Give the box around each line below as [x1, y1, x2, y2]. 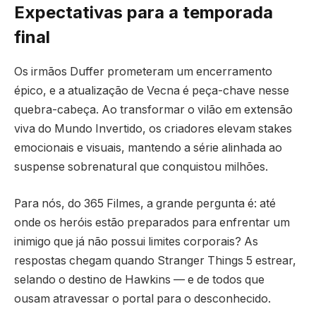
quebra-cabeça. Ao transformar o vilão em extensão [14, 103, 293, 117]
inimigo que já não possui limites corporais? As [14, 234, 258, 248]
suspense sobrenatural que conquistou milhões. [14, 160, 268, 174]
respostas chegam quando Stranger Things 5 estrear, [14, 253, 296, 267]
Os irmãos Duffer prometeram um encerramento [14, 65, 272, 79]
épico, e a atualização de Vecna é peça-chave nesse [14, 84, 289, 98]
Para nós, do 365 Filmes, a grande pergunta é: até [14, 196, 276, 210]
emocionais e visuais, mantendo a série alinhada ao [14, 141, 282, 155]
